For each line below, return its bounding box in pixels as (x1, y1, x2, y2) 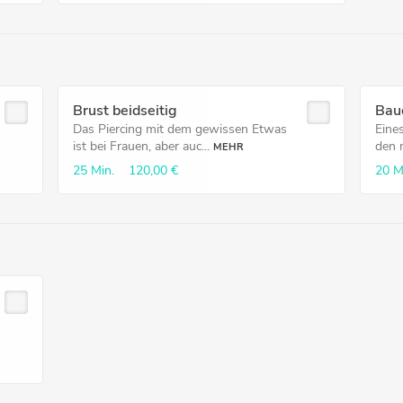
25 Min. (72, 162, 114, 179)
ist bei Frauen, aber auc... (72, 138, 210, 155)
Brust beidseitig (72, 101, 177, 121)
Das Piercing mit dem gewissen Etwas (72, 121, 287, 138)
